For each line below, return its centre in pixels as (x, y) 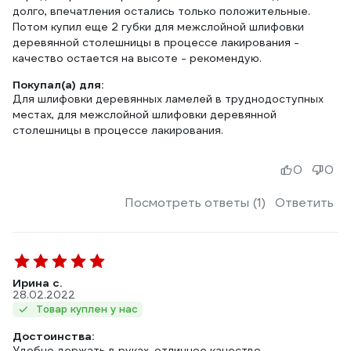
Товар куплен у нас (87, 309)
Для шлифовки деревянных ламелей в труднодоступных (168, 99)
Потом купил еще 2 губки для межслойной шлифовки (158, 27)
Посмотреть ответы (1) (195, 203)
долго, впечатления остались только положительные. (161, 11)
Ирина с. (37, 283)
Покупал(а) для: (58, 85)
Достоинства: (53, 336)
